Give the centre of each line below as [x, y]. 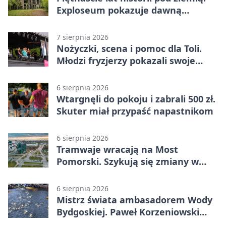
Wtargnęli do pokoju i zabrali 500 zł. [136, 99]
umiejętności [86, 72]
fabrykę [74, 22]
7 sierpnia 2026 [82, 37]
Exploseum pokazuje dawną [119, 10]
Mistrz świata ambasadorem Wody [134, 200]
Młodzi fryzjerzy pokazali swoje [126, 60]
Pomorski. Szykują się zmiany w [128, 161]
